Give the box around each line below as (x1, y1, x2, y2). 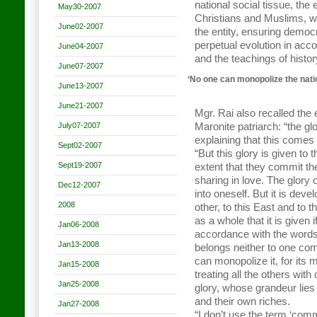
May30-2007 (58, 2, 101, 11)
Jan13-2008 (58, 240, 99, 248)
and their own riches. (195, 296, 290, 307)
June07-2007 (58, 62, 103, 70)
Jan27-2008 (58, 299, 99, 308)
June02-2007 (58, 22, 103, 30)
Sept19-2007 (58, 161, 102, 169)
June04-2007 (58, 42, 103, 50)
